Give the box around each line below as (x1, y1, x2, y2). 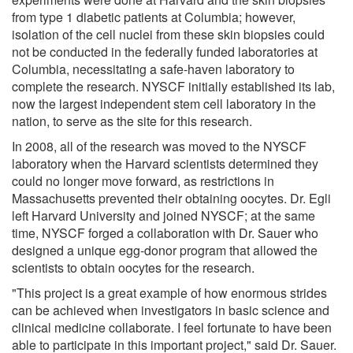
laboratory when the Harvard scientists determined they (12, 154, 318, 173)
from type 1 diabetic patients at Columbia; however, (12, 7, 295, 26)
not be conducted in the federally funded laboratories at (12, 42, 318, 61)
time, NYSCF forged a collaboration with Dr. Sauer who (12, 223, 318, 242)
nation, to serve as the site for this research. (12, 111, 252, 130)
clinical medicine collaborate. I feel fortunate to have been (12, 318, 332, 336)
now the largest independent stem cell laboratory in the (12, 94, 316, 113)
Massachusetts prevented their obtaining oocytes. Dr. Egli (12, 188, 331, 207)
